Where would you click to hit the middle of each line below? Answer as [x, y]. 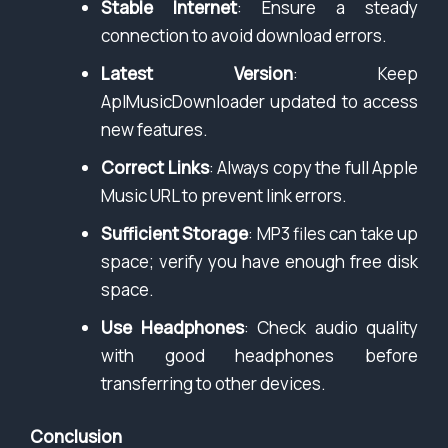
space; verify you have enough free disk [259, 261]
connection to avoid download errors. [244, 35]
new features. [154, 129]
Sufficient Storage [175, 233]
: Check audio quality [330, 327]
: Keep [355, 73]
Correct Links [155, 167]
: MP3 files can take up [333, 233]
